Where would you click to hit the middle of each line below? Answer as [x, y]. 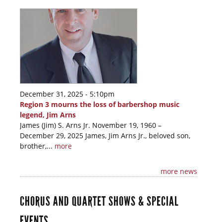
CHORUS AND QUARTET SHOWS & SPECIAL [99, 202]
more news [179, 171]
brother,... [37, 146]
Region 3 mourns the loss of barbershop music [100, 105]
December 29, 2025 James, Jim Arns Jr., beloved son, [105, 136]
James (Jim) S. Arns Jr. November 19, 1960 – [91, 125]
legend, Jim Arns [48, 115]
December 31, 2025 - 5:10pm [67, 94]
